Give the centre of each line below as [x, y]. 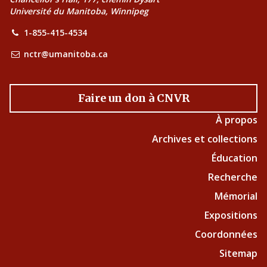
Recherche [233, 177]
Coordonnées [226, 234]
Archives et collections [205, 139]
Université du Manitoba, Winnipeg [79, 11]
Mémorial [236, 196]
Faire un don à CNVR [133, 98]
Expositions [231, 215]
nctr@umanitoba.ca [66, 54]
